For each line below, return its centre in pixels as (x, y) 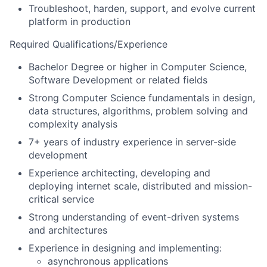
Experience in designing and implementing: (125, 248)
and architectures (68, 230)
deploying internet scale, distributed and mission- (140, 186)
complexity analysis (73, 124)
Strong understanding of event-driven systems (134, 217)
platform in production (80, 22)
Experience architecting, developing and (119, 173)
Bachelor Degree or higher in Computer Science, (138, 67)
